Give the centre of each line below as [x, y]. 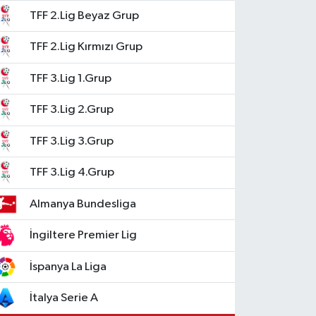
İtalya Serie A [64, 298]
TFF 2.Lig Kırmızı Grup [86, 47]
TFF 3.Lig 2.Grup [72, 110]
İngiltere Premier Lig [84, 236]
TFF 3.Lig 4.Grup [72, 173]
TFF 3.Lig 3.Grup [72, 141]
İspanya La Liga [68, 267]
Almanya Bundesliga [83, 204]
